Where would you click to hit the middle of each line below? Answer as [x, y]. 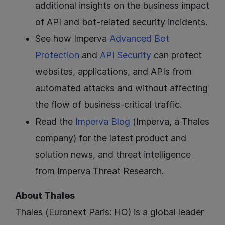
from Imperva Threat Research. [99, 171]
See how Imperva [72, 39]
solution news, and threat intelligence [113, 155]
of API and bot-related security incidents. [121, 22]
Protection [57, 55]
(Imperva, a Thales [170, 122]
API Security [126, 55]
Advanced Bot [139, 39]
